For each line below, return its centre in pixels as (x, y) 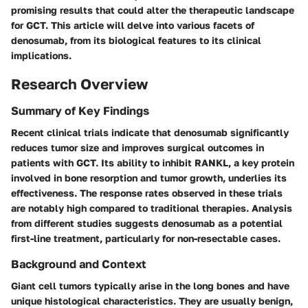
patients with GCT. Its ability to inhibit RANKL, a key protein (153, 163)
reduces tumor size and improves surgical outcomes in (137, 148)
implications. (41, 55)
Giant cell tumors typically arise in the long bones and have (150, 286)
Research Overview (79, 84)
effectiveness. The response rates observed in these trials (147, 193)
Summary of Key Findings (80, 111)
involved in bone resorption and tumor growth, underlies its (149, 178)
